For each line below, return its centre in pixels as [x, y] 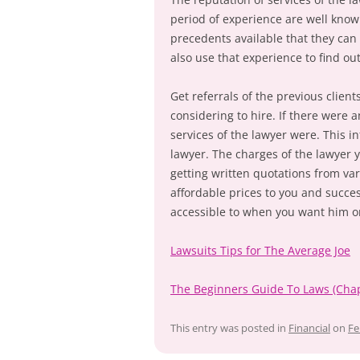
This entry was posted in [229, 328]
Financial [309, 328]
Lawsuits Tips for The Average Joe [260, 250]
